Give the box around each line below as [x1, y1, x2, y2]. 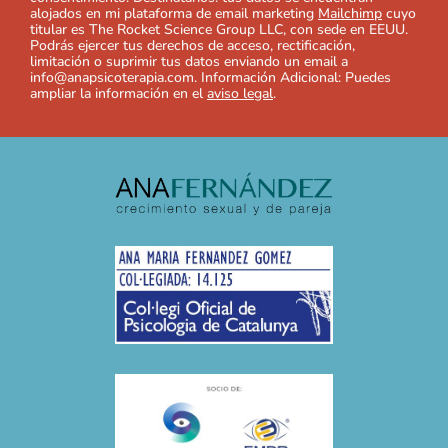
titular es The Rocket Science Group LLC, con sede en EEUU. [30, 19, 408, 39]
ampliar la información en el [30, 83, 207, 103]
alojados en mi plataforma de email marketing [30, 3, 318, 23]
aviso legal [207, 83, 273, 103]
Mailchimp [318, 3, 382, 23]
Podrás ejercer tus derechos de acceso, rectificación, [30, 35, 355, 55]
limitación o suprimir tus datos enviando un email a [30, 51, 348, 71]
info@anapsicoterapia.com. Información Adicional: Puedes [30, 67, 391, 87]
